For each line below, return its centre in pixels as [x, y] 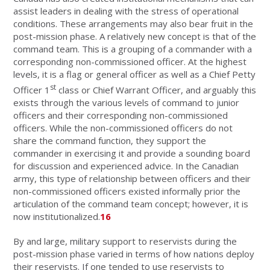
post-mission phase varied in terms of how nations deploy [134, 253]
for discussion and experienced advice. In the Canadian [126, 165]
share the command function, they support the [110, 140]
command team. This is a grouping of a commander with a [133, 49]
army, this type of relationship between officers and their [132, 178]
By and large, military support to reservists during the [125, 241]
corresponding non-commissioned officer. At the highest [130, 61]
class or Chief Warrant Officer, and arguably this [156, 89]
